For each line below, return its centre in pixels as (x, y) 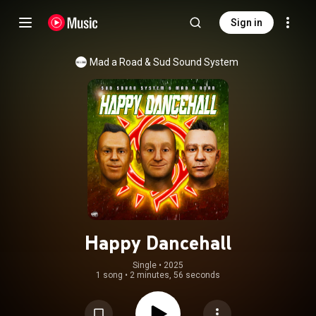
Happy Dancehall (158, 243)
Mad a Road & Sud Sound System (164, 62)
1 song (109, 275)
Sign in (247, 23)
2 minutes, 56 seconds (175, 275)
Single (145, 265)
